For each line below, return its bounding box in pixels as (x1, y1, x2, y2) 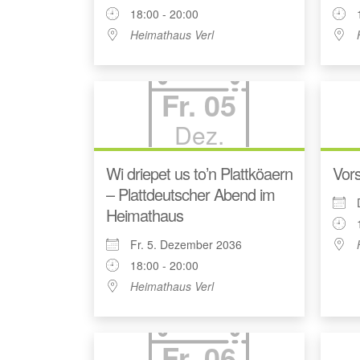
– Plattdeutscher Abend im (106, 182, 275, 207)
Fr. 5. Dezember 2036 (130, 236, 242, 253)
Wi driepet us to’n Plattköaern (106, 162, 292, 186)
